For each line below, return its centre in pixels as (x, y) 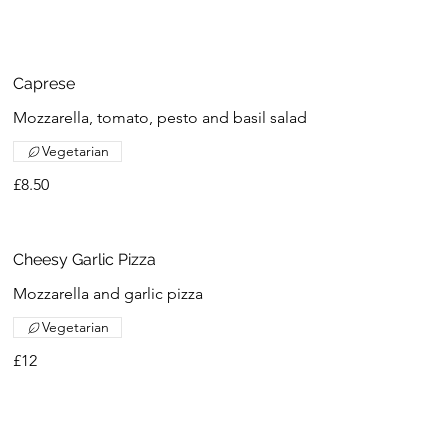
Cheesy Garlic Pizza (85, 259)
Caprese (44, 83)
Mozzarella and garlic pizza (108, 293)
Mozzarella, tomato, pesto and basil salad (160, 117)
